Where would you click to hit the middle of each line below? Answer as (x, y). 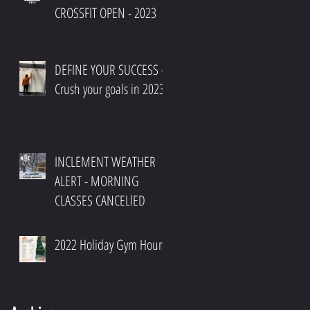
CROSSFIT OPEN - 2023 (142, 12)
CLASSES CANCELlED (100, 200)
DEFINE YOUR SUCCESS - (110, 69)
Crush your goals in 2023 (110, 89)
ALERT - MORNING (97, 181)
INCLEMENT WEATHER (105, 161)
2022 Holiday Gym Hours (110, 244)
